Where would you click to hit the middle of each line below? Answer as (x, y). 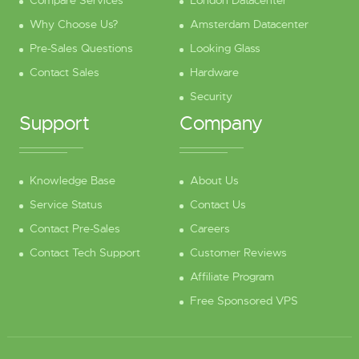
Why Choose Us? (73, 24)
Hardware (214, 72)
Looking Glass (225, 48)
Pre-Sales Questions (81, 48)
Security (211, 96)
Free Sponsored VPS (244, 301)
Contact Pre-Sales (75, 228)
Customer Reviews (238, 252)
